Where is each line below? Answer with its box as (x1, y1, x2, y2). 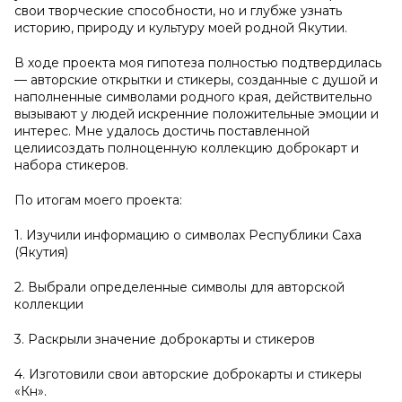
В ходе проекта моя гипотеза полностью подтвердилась (14, 55, 381, 71)
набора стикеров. (14, 157, 128, 173)
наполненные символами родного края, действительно (14, 89, 372, 105)
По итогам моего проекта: (14, 192, 182, 208)
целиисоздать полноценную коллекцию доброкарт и (14, 140, 359, 156)
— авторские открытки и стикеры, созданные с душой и (14, 72, 378, 88)
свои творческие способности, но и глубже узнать (14, 3, 342, 19)
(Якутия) (14, 244, 68, 260)
